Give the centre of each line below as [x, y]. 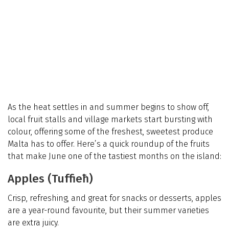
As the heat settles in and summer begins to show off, [108, 107]
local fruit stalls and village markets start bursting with [110, 120]
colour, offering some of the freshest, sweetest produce [110, 132]
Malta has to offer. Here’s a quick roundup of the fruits [109, 144]
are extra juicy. [33, 223]
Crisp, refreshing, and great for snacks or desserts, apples [114, 198]
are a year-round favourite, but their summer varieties [108, 211]
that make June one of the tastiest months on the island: [114, 156]
